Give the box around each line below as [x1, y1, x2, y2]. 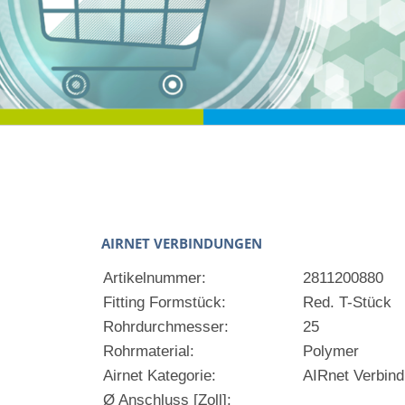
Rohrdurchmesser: [102, 318, 229, 335]
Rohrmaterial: [102, 343, 194, 360]
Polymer [302, 343, 359, 360]
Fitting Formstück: [102, 294, 226, 311]
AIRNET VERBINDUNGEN [100, 234, 262, 252]
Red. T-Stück [302, 294, 391, 311]
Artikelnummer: [102, 269, 206, 287]
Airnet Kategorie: [102, 367, 216, 384]
